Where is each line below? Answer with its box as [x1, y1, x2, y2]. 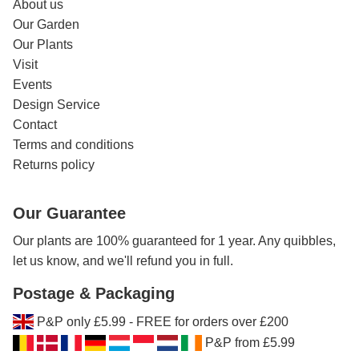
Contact [13, 117, 57, 131]
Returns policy [13, 157, 95, 171]
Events [13, 77, 52, 91]
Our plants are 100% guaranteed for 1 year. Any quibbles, [13, 233, 336, 248]
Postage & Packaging [13, 284, 175, 302]
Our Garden [13, 17, 79, 31]
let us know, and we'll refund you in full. [13, 253, 233, 268]
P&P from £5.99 [205, 336, 295, 350]
